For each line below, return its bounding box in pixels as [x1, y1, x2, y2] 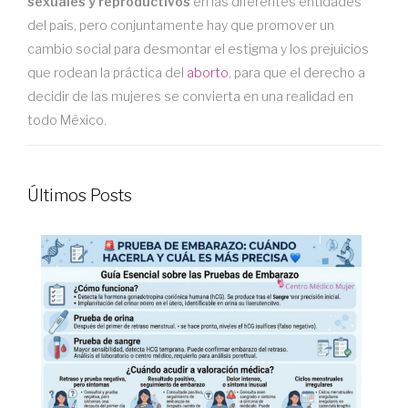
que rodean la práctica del [27, 65, 187, 80]
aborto [187, 65, 229, 80]
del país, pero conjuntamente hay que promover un [27, 17, 334, 33]
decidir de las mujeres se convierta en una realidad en [27, 88, 353, 104]
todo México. [27, 112, 107, 127]
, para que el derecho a [229, 65, 365, 80]
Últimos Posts [27, 186, 132, 205]
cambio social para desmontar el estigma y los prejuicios [27, 41, 369, 56]
